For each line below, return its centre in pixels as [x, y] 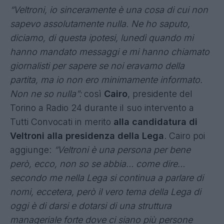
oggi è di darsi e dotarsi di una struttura [91, 205]
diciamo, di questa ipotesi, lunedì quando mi [102, 37]
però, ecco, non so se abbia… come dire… [97, 163]
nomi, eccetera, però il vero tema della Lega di [105, 191]
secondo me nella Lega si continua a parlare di [107, 177]
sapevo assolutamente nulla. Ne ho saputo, [100, 23]
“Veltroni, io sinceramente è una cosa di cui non [109, 9]
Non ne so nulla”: [46, 93]
